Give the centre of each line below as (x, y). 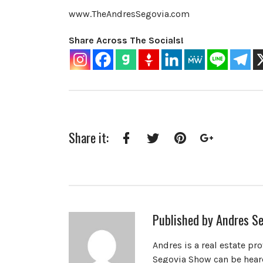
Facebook (146, 154)
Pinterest (198, 154)
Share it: (89, 137)
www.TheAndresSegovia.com (129, 14)
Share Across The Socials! (126, 40)
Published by (184, 219)
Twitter (167, 154)
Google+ (224, 154)
